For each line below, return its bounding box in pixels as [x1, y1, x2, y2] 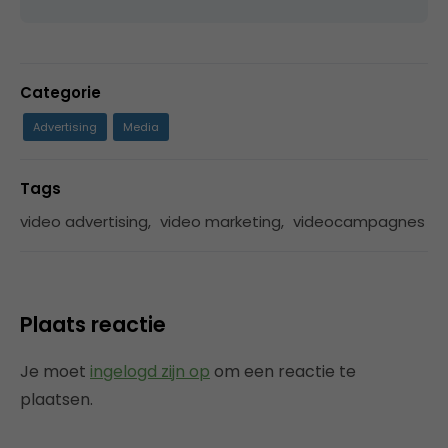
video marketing [160, 210, 281, 232]
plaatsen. [20, 387, 93, 411]
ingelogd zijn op [90, 359, 210, 383]
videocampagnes [293, 210, 425, 232]
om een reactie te [210, 359, 356, 383]
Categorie [20, 81, 101, 103]
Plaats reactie [20, 309, 166, 339]
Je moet [20, 359, 90, 383]
